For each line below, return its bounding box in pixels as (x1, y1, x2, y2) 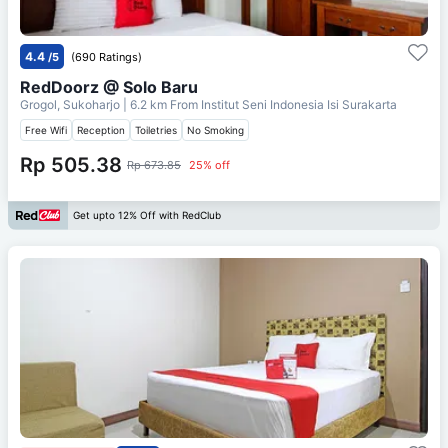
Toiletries (135, 123, 177, 136)
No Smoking (187, 123, 244, 136)
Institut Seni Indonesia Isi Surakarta (201, 96, 397, 112)
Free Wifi (25, 123, 67, 136)
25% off (189, 157, 230, 172)
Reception (77, 123, 125, 136)
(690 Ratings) (71, 49, 142, 64)
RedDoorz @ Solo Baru (20, 76, 198, 97)
